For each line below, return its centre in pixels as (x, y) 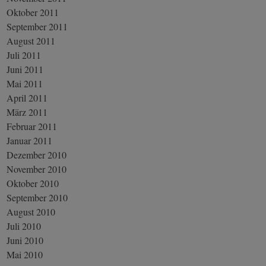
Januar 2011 (30, 140)
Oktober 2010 (33, 183)
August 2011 (31, 40)
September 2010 (37, 197)
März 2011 (27, 112)
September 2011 (37, 26)
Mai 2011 (25, 83)
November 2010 (37, 169)
